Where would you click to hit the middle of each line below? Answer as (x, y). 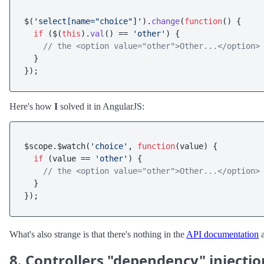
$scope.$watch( (57, 146)
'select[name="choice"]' (88, 21)
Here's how (32, 106)
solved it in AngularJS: (101, 106)
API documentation (222, 234)
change (166, 21)
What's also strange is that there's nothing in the (98, 234)
